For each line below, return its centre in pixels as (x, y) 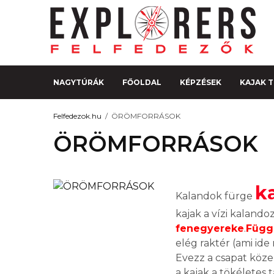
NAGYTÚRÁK (79, 82)
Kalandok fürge (215, 196)
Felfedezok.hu (77, 116)
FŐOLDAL (142, 82)
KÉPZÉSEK (201, 82)
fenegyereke (210, 228)
